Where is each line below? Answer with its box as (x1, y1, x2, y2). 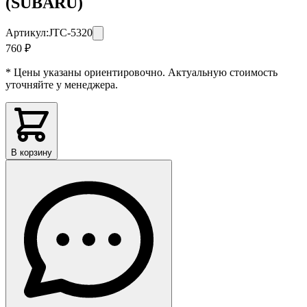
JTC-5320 (49, 26, 93, 38)
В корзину (11, 147, 52, 158)
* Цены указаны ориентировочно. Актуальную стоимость (5, 66, 278, 78)
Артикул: (5, 26, 49, 38)
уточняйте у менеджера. (5, 78, 118, 90)
